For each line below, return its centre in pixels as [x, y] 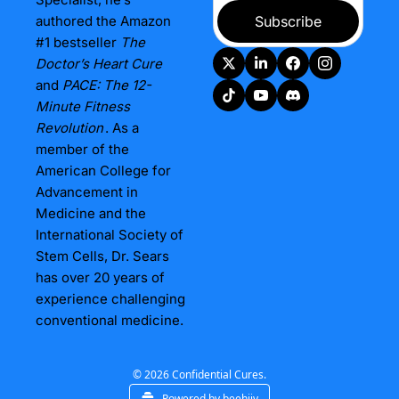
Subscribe [288, 22]
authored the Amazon [103, 20]
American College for [103, 170]
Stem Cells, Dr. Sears [102, 256]
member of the [82, 149]
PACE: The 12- [107, 85]
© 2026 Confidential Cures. [199, 374]
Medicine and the [91, 213]
